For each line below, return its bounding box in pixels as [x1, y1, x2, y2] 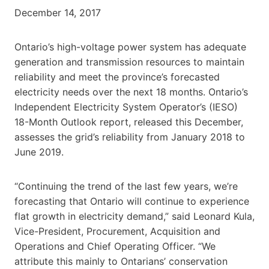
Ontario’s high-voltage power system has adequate [14, 40, 246, 53]
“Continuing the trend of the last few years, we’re [14, 180, 238, 192]
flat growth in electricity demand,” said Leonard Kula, [14, 210, 255, 222]
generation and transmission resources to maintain [14, 55, 244, 68]
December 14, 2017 [14, 6, 101, 19]
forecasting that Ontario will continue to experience [14, 195, 249, 207]
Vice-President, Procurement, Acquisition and [14, 225, 220, 237]
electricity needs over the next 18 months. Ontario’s [14, 85, 248, 98]
